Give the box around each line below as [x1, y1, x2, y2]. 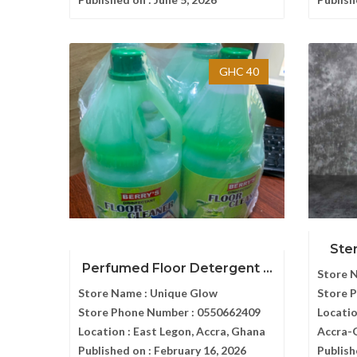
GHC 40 [218, 65, 259, 78]
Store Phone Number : [78, 305, 197, 319]
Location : [78, 324, 133, 338]
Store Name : [78, 286, 150, 300]
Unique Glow [150, 286, 218, 300]
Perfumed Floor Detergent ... [81, 261, 273, 276]
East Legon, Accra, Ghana [133, 324, 265, 338]
